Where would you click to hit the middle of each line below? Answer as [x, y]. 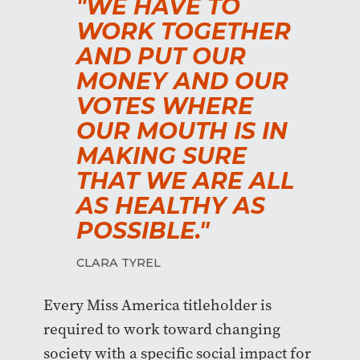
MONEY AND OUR [182, 82]
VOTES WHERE [165, 106]
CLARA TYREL [119, 263]
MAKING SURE [162, 156]
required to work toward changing [162, 329]
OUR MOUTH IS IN [182, 131]
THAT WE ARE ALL [185, 181]
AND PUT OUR [161, 57]
